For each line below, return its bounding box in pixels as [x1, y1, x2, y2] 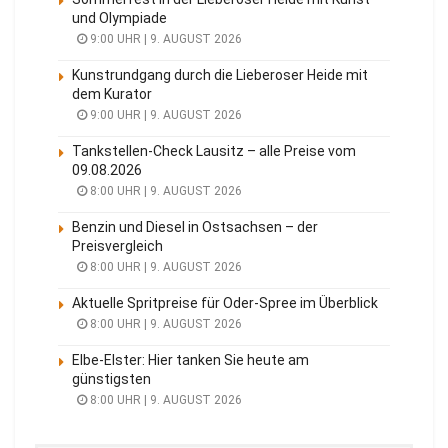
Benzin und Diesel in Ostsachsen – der [72, 219, 318, 235]
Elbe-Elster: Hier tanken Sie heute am [72, 352, 309, 368]
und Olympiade [72, 10, 167, 26]
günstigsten [72, 371, 151, 387]
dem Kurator [72, 86, 152, 102]
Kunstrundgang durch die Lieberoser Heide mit [72, 67, 368, 83]
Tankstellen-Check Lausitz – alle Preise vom [72, 143, 356, 159]
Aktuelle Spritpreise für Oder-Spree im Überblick [72, 295, 378, 311]
